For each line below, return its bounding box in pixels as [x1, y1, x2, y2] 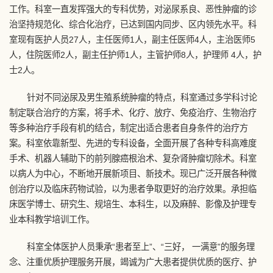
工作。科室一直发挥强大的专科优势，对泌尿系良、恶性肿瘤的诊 [9, 4, 257, 14]
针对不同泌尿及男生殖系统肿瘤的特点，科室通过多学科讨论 [26, 93, 257, 102]
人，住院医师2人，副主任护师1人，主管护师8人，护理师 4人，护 [9, 50, 261, 60]
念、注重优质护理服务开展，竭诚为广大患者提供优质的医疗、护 [9, 257, 257, 267]
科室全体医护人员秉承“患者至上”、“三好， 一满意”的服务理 [26, 242, 255, 252]
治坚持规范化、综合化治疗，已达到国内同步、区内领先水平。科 [9, 19, 257, 29]
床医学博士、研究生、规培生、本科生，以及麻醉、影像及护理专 [9, 199, 257, 209]
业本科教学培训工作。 [9, 214, 94, 224]
